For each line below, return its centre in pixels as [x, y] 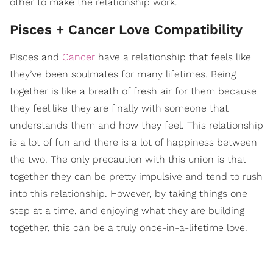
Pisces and [36, 57]
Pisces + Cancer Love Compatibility [128, 30]
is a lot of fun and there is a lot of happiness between [133, 143]
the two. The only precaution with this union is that [128, 160]
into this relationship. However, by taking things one [129, 194]
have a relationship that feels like [173, 57]
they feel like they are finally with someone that [119, 108]
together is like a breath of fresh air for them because [133, 91]
